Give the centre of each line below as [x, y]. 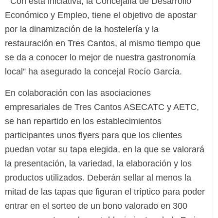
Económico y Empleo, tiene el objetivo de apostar [101, 15]
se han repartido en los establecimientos [83, 121]
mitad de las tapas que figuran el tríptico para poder [105, 191]
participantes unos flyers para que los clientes [93, 135]
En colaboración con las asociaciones [78, 93]
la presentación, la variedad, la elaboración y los [98, 163]
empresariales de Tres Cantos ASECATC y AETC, [102, 107]
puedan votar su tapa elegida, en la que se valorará [105, 149]
